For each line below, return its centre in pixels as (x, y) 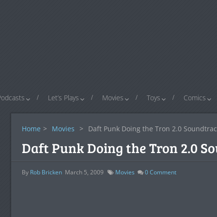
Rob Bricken (46, 172)
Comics (195, 98)
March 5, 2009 (84, 172)
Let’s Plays (63, 98)
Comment (162, 172)
